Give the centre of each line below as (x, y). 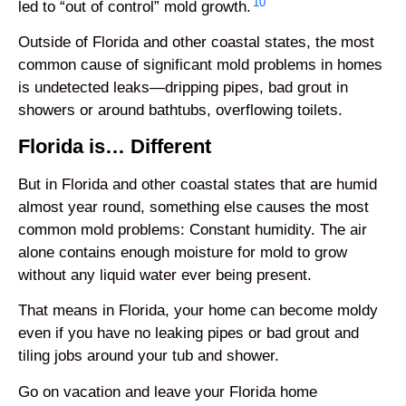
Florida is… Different (115, 146)
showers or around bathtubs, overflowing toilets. (180, 111)
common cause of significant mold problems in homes (200, 65)
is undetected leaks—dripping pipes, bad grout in (183, 88)
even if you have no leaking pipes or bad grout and (188, 333)
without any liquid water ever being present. (165, 275)
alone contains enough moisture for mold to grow (183, 252)
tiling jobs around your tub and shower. (149, 356)
